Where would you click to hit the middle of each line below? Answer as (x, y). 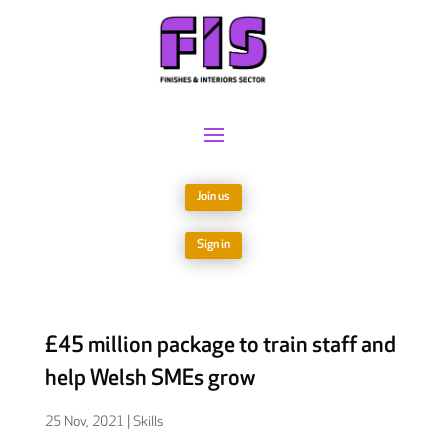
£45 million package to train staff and (220, 346)
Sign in (214, 245)
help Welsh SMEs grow (149, 379)
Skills (147, 422)
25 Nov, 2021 (84, 422)
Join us (214, 197)
